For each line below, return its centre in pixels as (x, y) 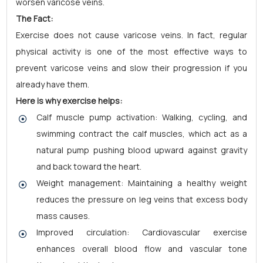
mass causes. (63, 216)
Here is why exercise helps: (69, 101)
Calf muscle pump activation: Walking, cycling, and (142, 117)
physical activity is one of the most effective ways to (131, 51)
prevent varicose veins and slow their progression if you (131, 68)
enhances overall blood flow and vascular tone (142, 249)
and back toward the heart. (89, 166)
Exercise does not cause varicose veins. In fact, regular (131, 35)
